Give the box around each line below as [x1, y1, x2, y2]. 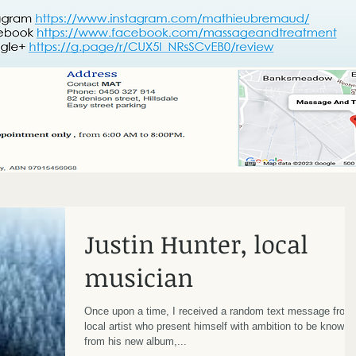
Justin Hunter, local [84, 227, 308, 261]
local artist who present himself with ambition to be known [84, 320, 350, 332]
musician [84, 261, 193, 294]
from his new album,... [84, 335, 187, 347]
